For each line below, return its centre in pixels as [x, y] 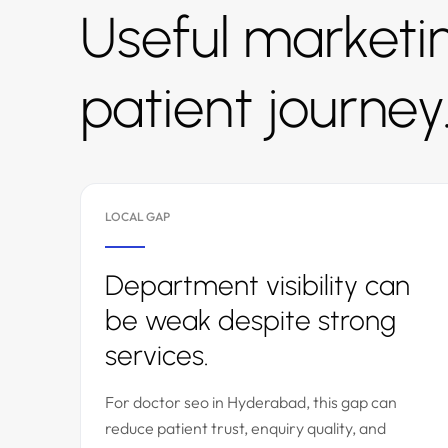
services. [157, 355]
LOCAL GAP [137, 216]
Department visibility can [257, 285]
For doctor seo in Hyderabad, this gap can [251, 402]
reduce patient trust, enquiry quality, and [245, 428]
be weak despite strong [250, 320]
